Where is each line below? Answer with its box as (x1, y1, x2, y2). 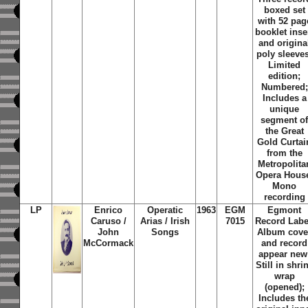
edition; (268, 71, 301, 81)
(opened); (264, 282, 305, 292)
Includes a (262, 93, 307, 103)
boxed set (263, 5, 305, 15)
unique (269, 104, 300, 114)
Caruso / (90, 216, 126, 226)
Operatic (147, 205, 184, 215)
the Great (265, 126, 304, 136)
